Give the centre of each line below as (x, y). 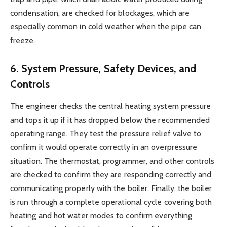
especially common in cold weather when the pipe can (106, 27)
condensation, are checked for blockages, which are (100, 13)
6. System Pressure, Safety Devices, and (103, 68)
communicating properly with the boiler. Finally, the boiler (111, 188)
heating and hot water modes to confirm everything (101, 216)
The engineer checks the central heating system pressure (111, 106)
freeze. (23, 41)
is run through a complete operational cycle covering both (111, 202)
